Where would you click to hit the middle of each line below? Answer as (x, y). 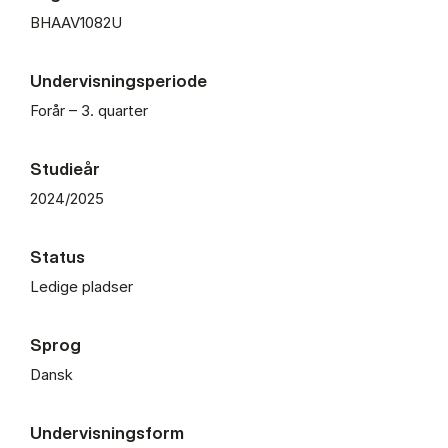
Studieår (65, 168)
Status (57, 256)
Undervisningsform (107, 432)
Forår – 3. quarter (89, 110)
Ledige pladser (81, 286)
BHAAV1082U (76, 22)
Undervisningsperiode (118, 80)
